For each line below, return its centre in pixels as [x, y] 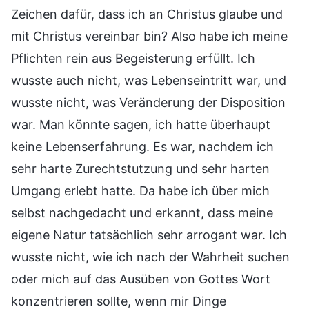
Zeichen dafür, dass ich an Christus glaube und [147, 14]
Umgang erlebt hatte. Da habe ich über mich [140, 190]
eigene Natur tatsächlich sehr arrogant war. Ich [149, 235]
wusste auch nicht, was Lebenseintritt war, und [149, 80]
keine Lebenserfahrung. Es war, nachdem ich [142, 146]
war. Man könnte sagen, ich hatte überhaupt [141, 124]
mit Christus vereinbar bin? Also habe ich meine [149, 36]
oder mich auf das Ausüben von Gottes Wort [141, 279]
